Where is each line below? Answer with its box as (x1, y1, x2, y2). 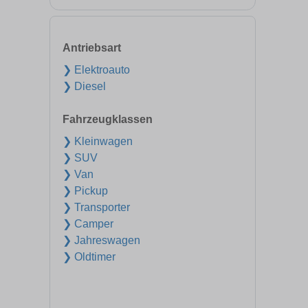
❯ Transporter (63, 201, 130, 213)
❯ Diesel (63, 80, 106, 92)
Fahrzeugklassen (63, 113, 153, 125)
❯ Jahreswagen (63, 234, 140, 246)
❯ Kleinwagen (63, 135, 133, 147)
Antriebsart (63, 42, 121, 54)
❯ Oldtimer (63, 251, 115, 263)
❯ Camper (63, 218, 113, 230)
